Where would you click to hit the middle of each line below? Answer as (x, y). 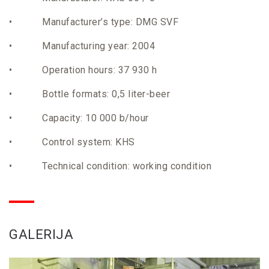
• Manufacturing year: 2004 (82, 46)
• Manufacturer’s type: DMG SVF (94, 22)
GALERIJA (41, 234)
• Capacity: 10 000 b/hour (79, 118)
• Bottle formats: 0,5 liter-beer (89, 94)
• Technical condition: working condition (110, 166)
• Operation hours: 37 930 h (83, 70)
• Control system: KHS (72, 142)
